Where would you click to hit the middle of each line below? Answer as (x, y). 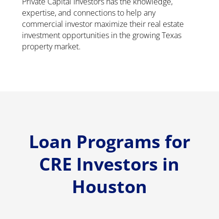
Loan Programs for (109, 142)
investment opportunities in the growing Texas (101, 35)
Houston (109, 187)
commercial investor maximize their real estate (103, 24)
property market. (51, 47)
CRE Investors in (109, 164)
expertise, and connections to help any (88, 13)
